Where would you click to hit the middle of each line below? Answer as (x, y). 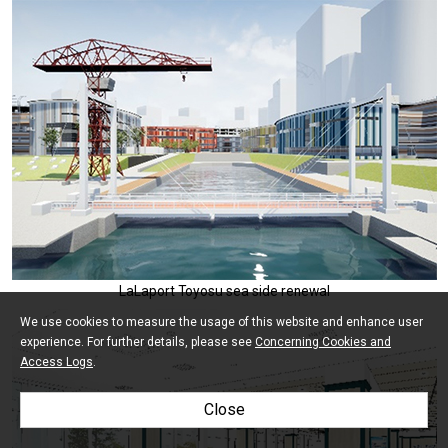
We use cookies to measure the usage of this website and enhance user (221, 322)
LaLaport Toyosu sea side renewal (224, 291)
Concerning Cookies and (323, 342)
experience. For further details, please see (137, 342)
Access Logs (56, 362)
